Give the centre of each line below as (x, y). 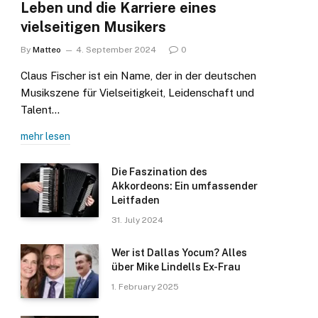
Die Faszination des (159, 172)
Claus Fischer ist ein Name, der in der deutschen (138, 76)
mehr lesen (45, 137)
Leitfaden (136, 201)
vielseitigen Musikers (93, 27)
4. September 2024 (116, 50)
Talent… (40, 110)
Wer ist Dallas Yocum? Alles (179, 253)
